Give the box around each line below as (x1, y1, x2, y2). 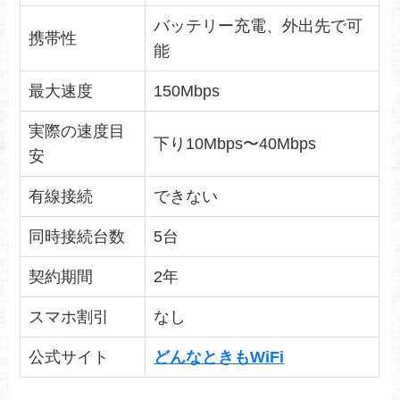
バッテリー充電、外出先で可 (154, 17, 363, 36)
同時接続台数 (29, 228, 126, 246)
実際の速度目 (29, 122, 126, 141)
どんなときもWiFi (154, 348, 285, 367)
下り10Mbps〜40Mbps (154, 135, 317, 154)
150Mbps (154, 82, 221, 101)
